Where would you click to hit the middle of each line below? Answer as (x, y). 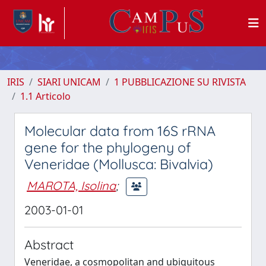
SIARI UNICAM (69, 82)
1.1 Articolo (45, 96)
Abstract (49, 244)
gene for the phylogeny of (108, 148)
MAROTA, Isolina (71, 185)
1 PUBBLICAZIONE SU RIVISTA (180, 82)
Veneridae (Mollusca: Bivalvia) (119, 164)
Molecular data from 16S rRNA (120, 131)
